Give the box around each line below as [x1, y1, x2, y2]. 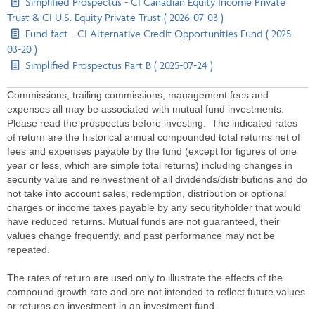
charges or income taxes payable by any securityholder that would [7, 201, 301, 213]
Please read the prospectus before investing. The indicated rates [7, 117, 297, 129]
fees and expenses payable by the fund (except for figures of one [7, 145, 297, 157]
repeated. [7, 243, 50, 255]
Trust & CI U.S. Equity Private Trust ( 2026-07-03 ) [7, 10, 224, 24]
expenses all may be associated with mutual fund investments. [7, 103, 284, 115]
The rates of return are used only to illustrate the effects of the [7, 271, 283, 283]
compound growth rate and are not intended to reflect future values [7, 285, 305, 297]
